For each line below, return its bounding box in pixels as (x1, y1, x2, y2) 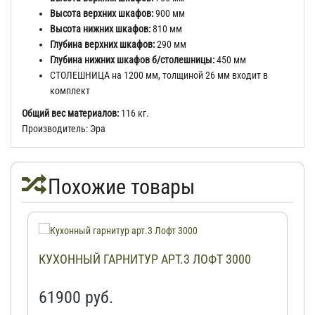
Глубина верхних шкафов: (50, 39, 155, 50)
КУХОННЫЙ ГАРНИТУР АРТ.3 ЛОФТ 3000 (39, 252, 251, 266)
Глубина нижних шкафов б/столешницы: (50, 54, 217, 65)
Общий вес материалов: (22, 108, 119, 119)
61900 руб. (39, 288, 113, 307)
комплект (50, 85, 92, 96)
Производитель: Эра (22, 123, 108, 134)
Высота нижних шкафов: (50, 23, 150, 34)
